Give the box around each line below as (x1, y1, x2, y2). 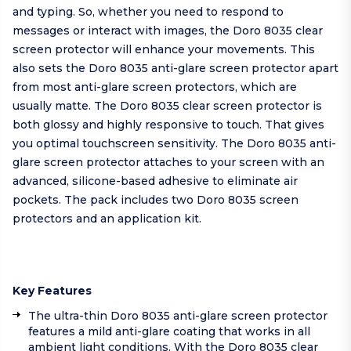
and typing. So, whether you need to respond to (13, 5, 284, 20)
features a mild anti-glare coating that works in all (28, 324, 310, 339)
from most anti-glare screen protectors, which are (13, 80, 297, 95)
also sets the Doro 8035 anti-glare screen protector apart (13, 61, 338, 76)
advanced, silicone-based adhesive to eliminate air (13, 174, 298, 189)
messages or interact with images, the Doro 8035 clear (13, 24, 323, 38)
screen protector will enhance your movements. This (13, 42, 315, 57)
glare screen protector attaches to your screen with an (13, 155, 324, 170)
